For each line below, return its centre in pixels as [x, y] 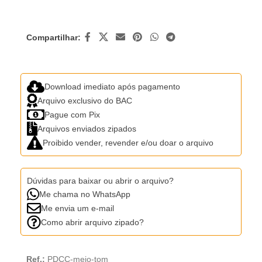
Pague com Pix [72, 114]
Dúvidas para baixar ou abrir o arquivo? [100, 180]
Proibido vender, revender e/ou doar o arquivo [128, 142]
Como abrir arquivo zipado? [92, 222]
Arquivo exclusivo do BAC [85, 100]
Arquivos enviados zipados [87, 128]
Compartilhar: [54, 37]
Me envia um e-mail [77, 208]
